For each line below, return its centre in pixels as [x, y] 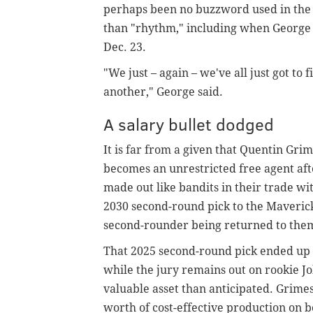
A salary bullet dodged [189, 124]
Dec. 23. [125, 47]
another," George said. [165, 92]
